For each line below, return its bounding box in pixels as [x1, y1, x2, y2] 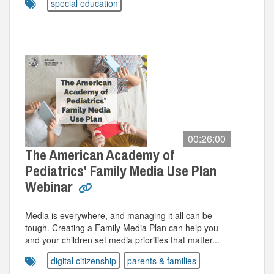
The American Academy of [25, 145, 174, 165]
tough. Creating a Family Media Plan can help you [25, 221, 218, 234]
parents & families [127, 254, 196, 267]
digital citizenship [51, 254, 116, 267]
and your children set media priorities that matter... [25, 234, 220, 246]
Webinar [25, 177, 76, 196]
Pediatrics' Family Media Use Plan [25, 161, 217, 180]
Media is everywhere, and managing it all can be [25, 209, 212, 221]
